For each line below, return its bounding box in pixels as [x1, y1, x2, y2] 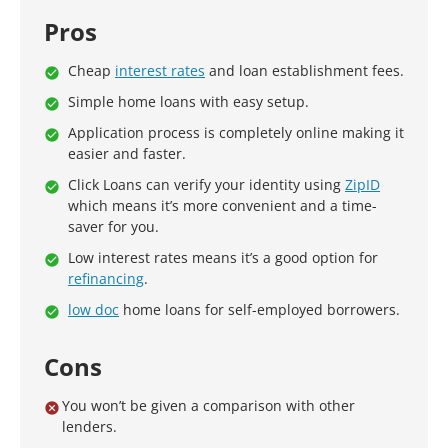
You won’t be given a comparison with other [62, 396, 355, 415]
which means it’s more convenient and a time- [68, 196, 377, 215]
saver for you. [68, 217, 159, 236]
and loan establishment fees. [205, 61, 404, 80]
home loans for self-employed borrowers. [119, 300, 400, 319]
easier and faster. [68, 144, 186, 163]
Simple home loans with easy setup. [68, 92, 309, 111]
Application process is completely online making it [68, 123, 404, 142]
